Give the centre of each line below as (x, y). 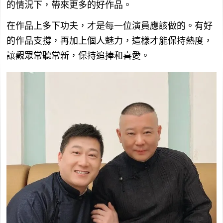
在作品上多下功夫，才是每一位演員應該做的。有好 (110, 26)
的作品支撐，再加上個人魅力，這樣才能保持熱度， (110, 41)
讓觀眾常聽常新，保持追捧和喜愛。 (78, 56)
